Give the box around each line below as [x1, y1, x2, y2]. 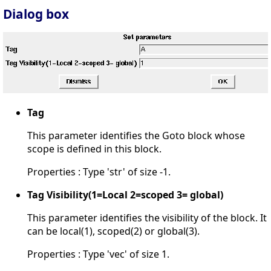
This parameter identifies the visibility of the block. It [27, 211, 267, 224]
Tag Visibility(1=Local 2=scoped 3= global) [27, 188, 223, 201]
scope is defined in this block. [27, 142, 162, 155]
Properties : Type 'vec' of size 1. [27, 247, 169, 261]
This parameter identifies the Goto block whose [27, 128, 245, 142]
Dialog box [3, 5, 69, 22]
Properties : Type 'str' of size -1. [27, 165, 171, 178]
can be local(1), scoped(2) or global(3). [27, 224, 200, 238]
